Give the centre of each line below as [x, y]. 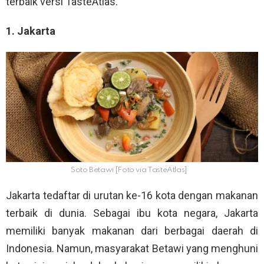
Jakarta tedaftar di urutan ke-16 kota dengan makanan [132, 195]
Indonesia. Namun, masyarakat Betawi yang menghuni [132, 248]
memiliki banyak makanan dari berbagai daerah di [132, 230]
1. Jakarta [31, 31]
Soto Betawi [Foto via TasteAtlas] [129, 170]
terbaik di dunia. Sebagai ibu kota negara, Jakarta [132, 213]
